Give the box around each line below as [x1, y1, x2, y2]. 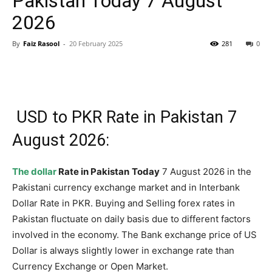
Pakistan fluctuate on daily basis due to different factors [12, 213, 251, 225]
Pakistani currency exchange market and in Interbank [12, 182, 240, 193]
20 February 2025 [69, 39, 123, 48]
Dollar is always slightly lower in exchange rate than [12, 245, 234, 256]
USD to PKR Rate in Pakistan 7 [12, 107, 237, 127]
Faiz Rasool [23, 39, 59, 48]
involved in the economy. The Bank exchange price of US [12, 229, 257, 240]
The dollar [12, 166, 56, 177]
